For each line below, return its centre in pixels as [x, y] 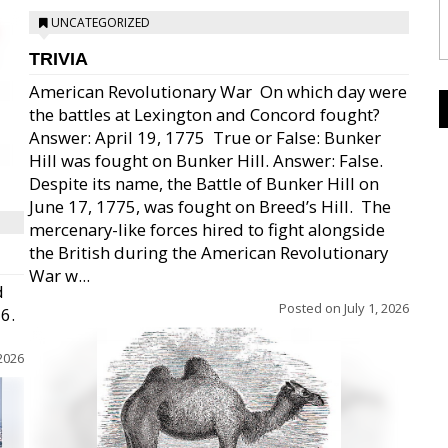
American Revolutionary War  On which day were [218, 91]
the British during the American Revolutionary [208, 252]
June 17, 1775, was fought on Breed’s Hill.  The [210, 206]
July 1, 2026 [376, 308]
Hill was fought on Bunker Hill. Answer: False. [206, 160]
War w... [59, 275]
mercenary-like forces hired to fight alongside [207, 229]
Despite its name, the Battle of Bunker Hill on [204, 183]
